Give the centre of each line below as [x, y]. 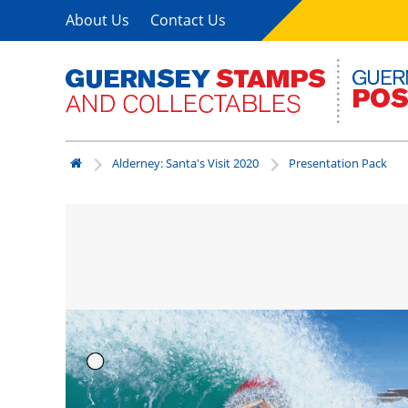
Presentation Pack [338, 163]
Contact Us [189, 20]
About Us [97, 20]
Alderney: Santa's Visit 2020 [185, 163]
